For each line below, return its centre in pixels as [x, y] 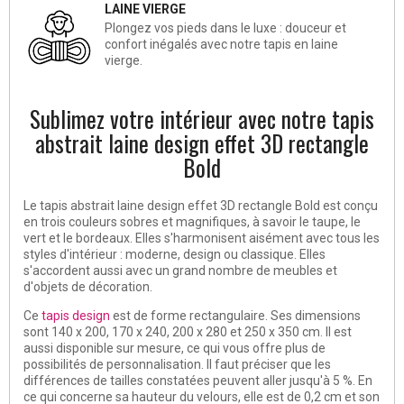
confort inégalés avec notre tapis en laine [221, 44]
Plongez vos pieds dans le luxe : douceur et [225, 28]
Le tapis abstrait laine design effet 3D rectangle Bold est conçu [201, 205]
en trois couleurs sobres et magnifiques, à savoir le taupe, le [192, 221]
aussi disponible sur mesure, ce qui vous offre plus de [174, 348]
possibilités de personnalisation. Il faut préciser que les [177, 364]
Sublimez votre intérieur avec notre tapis [202, 118]
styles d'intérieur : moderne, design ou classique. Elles [174, 254]
